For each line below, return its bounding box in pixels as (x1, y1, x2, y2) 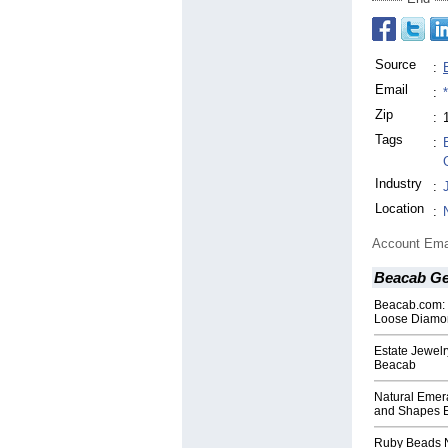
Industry (375, 176, 422, 192)
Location (375, 201, 424, 217)
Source (375, 57, 416, 73)
